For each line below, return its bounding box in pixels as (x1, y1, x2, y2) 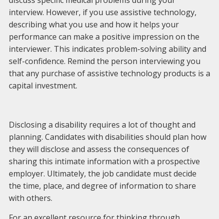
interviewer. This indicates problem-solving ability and (8, 44, 206, 54)
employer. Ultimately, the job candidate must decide (8, 168, 197, 179)
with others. (8, 193, 52, 203)
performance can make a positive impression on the (8, 31, 199, 42)
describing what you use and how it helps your (8, 19, 179, 30)
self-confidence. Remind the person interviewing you (8, 56, 200, 66)
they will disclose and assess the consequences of (8, 144, 189, 154)
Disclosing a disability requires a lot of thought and (8, 119, 196, 130)
